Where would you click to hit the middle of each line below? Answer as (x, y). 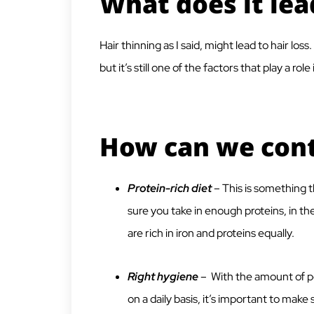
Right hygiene (163, 277)
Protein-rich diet (170, 189)
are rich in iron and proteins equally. (211, 233)
